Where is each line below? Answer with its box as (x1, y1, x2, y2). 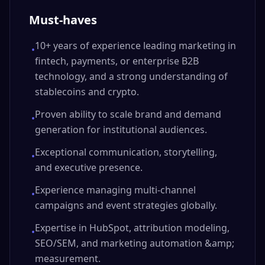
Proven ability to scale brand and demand (35, 108, 221, 121)
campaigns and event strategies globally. (35, 199, 217, 212)
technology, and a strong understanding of (35, 70, 228, 83)
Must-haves (29, 12, 97, 28)
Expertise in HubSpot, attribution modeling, (35, 221, 230, 234)
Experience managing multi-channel (35, 183, 196, 196)
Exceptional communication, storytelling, (35, 146, 217, 159)
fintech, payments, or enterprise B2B (35, 54, 199, 67)
